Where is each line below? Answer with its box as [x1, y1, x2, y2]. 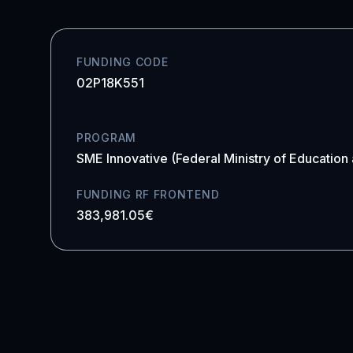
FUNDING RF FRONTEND [76, 188, 220, 201]
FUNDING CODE [76, 55, 169, 69]
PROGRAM [76, 131, 136, 144]
